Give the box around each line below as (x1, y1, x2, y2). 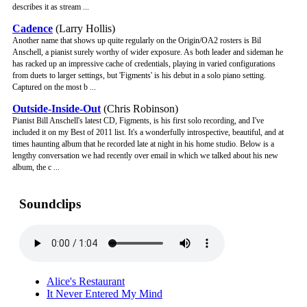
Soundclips (19, 196, 81, 211)
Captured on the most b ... (12, 82, 96, 93)
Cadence (12, 23, 53, 35)
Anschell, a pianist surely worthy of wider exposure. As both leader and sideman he (12, 47, 283, 58)
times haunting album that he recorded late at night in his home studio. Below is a (12, 139, 274, 149)
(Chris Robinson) (101, 103, 178, 115)
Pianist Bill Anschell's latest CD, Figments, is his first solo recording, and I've (12, 116, 264, 126)
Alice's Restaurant (47, 275, 125, 287)
